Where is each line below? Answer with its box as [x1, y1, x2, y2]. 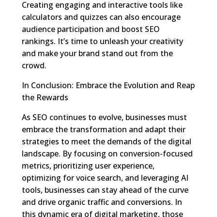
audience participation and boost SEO [21, 23, 160, 34]
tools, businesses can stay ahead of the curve [21, 184, 188, 195]
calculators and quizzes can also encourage [21, 11, 181, 22]
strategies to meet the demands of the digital [21, 136, 191, 147]
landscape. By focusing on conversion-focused [21, 148, 193, 159]
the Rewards [21, 92, 68, 103]
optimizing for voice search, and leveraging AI [21, 172, 188, 183]
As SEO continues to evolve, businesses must [21, 111, 187, 123]
